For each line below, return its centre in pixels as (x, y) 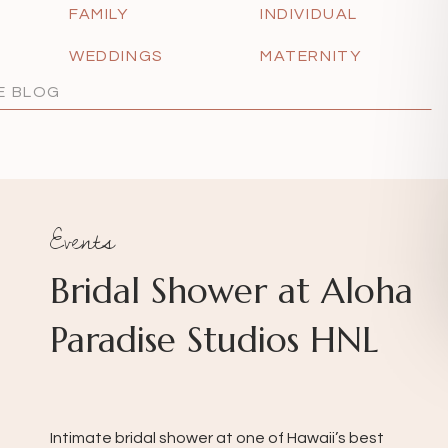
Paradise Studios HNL (214, 340)
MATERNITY (311, 56)
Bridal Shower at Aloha (231, 291)
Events (82, 239)
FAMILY (99, 14)
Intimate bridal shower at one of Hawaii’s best (217, 438)
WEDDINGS (116, 56)
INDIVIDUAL (309, 14)
